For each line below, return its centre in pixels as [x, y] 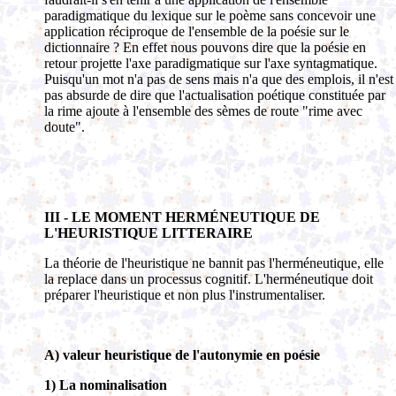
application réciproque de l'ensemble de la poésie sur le [197, 31]
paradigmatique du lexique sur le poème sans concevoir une [210, 15]
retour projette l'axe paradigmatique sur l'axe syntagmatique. [211, 63]
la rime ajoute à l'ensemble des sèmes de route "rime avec [203, 111]
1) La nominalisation [106, 385]
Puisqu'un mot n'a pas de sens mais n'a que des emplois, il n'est [219, 79]
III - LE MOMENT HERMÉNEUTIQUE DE [182, 217]
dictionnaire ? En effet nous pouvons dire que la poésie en [205, 47]
